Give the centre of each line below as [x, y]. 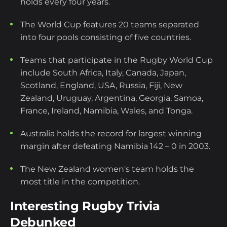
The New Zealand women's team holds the [107, 169]
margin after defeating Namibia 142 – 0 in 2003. [116, 146]
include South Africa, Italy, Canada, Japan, [103, 73]
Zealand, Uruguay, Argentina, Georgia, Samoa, [112, 98]
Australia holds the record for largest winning [111, 134]
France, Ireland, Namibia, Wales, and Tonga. [107, 111]
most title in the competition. [80, 182]
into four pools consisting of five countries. [107, 37]
